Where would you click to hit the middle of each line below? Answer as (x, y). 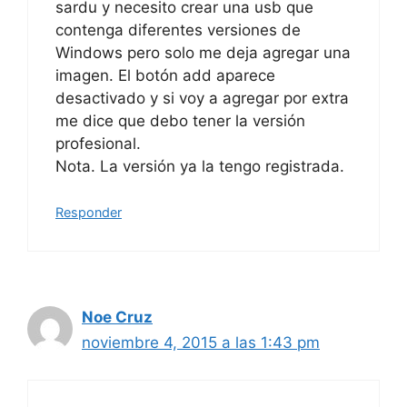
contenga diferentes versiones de (178, 30)
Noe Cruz (117, 317)
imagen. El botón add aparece (165, 75)
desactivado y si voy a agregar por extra (202, 98)
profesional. (98, 143)
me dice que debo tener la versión (180, 120)
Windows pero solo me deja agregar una (203, 52)
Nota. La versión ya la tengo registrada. (200, 166)
